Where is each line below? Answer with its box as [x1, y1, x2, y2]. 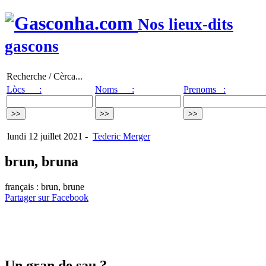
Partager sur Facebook [5, 192, 88, 202]
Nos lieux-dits [138, 15, 233, 34]
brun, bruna [5, 153, 78, 169]
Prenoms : [183, 84, 226, 94]
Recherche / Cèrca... [7, 71, 83, 81]
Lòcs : [7, 84, 42, 94]
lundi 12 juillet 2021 [5, 131, 83, 141]
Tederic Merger [93, 131, 150, 141]
